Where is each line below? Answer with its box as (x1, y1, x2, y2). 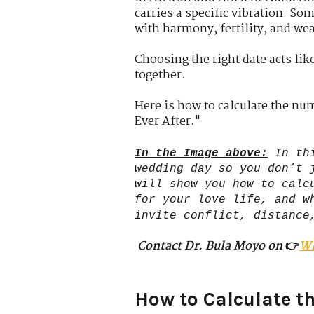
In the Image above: (135, 146, 268, 160)
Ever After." (135, 112, 201, 132)
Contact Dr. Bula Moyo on (137, 237, 282, 257)
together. (135, 65, 185, 85)
